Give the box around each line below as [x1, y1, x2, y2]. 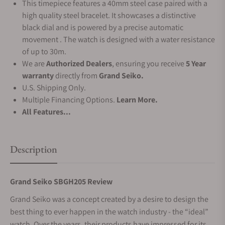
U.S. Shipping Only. [22, 82, 86, 93]
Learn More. [117, 94, 158, 105]
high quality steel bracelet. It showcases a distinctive [22, 10, 196, 21]
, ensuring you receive [112, 58, 186, 69]
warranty [22, 70, 54, 81]
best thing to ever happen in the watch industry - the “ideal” [10, 206, 208, 217]
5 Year [186, 58, 206, 69]
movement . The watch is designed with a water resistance [22, 34, 215, 45]
